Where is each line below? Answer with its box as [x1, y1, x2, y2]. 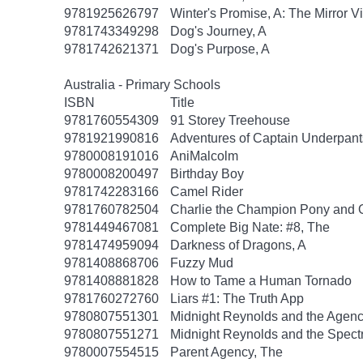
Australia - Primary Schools [64, 78, 220, 92]
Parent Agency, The [170, 345, 283, 359]
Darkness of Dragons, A [170, 238, 306, 252]
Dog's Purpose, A [170, 42, 270, 56]
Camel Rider [170, 185, 243, 199]
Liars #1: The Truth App [170, 292, 304, 305]
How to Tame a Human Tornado [170, 274, 352, 288]
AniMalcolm [170, 149, 238, 163]
